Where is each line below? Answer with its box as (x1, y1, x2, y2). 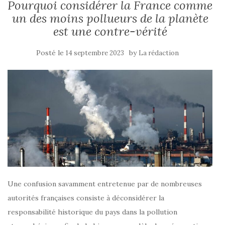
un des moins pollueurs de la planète (12, 11, 208, 26)
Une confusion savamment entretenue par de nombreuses (8, 179, 202, 188)
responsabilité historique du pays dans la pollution (8, 207, 177, 216)
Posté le (36, 48, 66, 57)
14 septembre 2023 (66, 49, 124, 57)
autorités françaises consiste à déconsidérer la (8, 193, 164, 202)
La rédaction (139, 49, 179, 57)
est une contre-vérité (53, 24, 167, 39)
